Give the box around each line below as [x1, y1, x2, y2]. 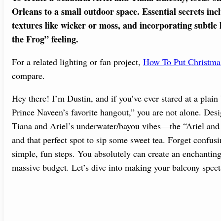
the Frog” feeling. [12, 32, 78, 45]
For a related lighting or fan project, [12, 56, 143, 68]
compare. [12, 70, 45, 82]
